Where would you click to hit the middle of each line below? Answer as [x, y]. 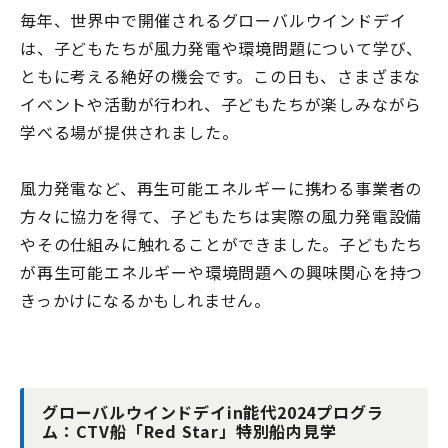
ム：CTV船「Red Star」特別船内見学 [189, 430]
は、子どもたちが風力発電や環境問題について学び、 [222, 47]
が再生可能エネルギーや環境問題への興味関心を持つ [222, 271]
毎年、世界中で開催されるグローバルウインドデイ [213, 19]
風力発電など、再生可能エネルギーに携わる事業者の [221, 187]
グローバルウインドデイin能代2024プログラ [213, 411]
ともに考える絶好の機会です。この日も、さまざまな [221, 75]
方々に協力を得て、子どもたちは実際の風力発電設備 [221, 215]
